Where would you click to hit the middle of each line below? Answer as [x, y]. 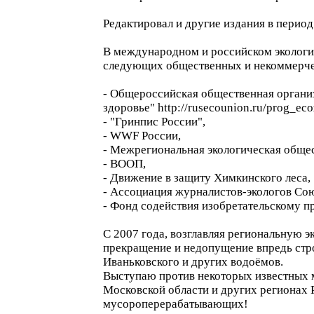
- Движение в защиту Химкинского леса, [207, 178]
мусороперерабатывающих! [176, 304]
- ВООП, [124, 164]
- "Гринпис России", [154, 122]
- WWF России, [142, 136]
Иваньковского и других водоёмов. [193, 262]
